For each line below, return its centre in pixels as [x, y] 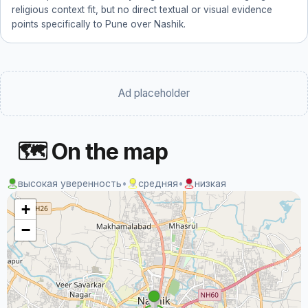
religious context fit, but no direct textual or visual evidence [142, 10]
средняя [158, 184]
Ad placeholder [154, 93]
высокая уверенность [70, 184]
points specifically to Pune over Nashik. [99, 24]
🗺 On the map [93, 152]
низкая [210, 184]
